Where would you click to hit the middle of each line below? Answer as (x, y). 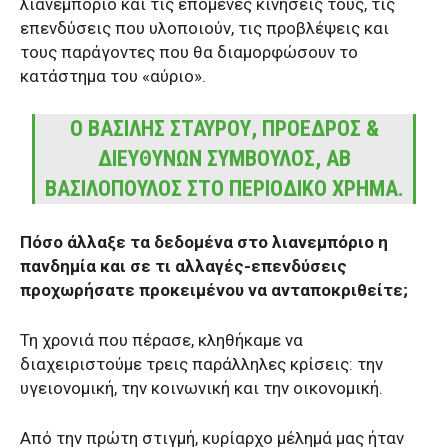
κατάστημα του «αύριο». (113, 75)
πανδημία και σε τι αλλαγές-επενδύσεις (183, 265)
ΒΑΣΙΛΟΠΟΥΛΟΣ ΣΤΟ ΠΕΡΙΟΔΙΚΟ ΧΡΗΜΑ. (224, 188)
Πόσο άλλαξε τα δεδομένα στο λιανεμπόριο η (204, 241)
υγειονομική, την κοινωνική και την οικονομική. (201, 387)
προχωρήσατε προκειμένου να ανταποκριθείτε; (214, 289)
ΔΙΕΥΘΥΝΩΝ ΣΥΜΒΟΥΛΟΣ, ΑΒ (224, 158)
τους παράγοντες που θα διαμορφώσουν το (189, 51)
